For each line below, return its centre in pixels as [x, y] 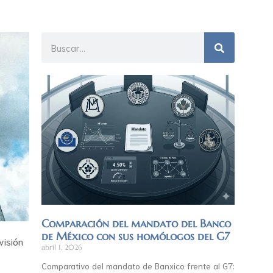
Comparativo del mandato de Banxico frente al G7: [138, 265]
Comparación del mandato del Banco [136, 223]
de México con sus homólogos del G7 [135, 236]
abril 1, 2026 [62, 247]
